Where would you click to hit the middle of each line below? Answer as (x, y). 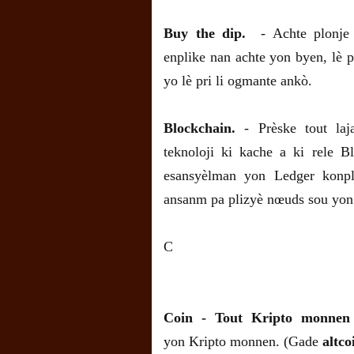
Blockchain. (200, 128)
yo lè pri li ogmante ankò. (238, 81)
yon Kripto (195, 342)
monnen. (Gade (276, 342)
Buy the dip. (205, 34)
